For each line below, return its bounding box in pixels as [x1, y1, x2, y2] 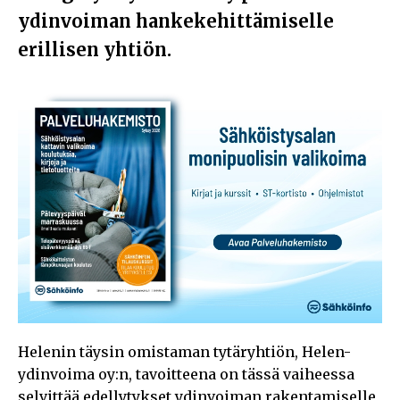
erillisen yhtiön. [18, 38, 171, 62]
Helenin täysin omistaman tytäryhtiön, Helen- [18, 342, 351, 361]
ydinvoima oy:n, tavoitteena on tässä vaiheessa [18, 364, 354, 383]
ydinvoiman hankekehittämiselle [18, 10, 334, 33]
